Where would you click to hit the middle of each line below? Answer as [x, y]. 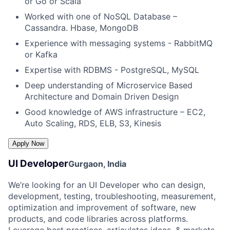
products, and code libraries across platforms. [98, 218]
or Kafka [41, 54]
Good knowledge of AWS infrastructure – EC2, [115, 112]
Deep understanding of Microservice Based [109, 85]
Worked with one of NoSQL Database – [101, 16]
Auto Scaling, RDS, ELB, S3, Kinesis [93, 123]
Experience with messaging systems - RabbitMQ [119, 43]
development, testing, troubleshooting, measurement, [112, 196]
